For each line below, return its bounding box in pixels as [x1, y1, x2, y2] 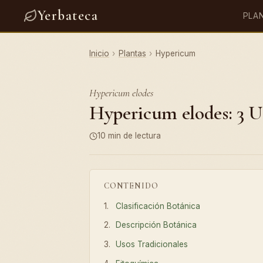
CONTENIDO [104, 180, 159, 191]
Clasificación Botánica [116, 201, 201, 211]
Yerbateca [38, 7, 98, 24]
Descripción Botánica [116, 220, 197, 230]
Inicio [89, 49, 109, 58]
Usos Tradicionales [116, 240, 188, 249]
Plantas [118, 49, 146, 58]
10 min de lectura [97, 131, 161, 140]
